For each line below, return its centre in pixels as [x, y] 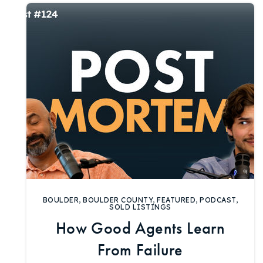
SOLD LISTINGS [140, 207]
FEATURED [176, 200]
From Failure [140, 250]
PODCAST [218, 200]
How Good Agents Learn [140, 228]
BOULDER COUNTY [118, 200]
